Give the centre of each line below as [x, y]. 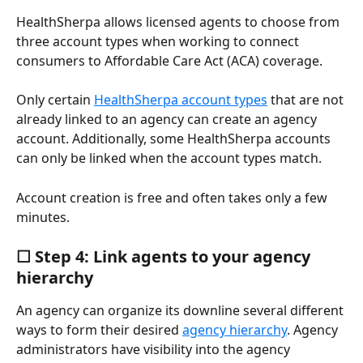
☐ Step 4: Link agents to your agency [165, 257]
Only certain [55, 100]
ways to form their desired [99, 330]
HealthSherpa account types [181, 100]
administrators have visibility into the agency [155, 350]
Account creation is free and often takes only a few [173, 197]
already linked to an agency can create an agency [168, 120]
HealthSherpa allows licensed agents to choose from [179, 21]
